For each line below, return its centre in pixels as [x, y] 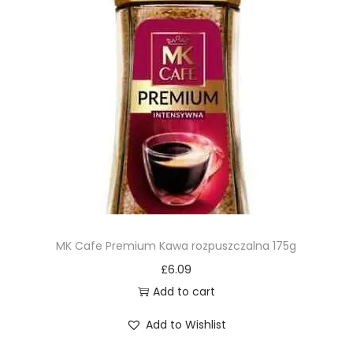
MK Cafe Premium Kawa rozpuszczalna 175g [176, 246]
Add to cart [184, 292]
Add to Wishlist [186, 325]
